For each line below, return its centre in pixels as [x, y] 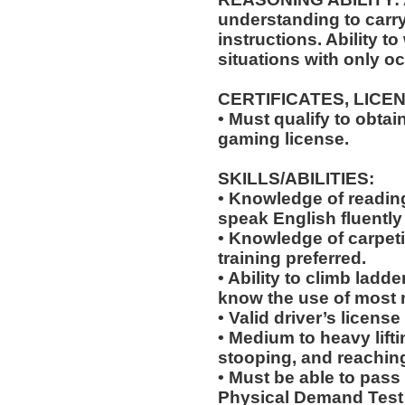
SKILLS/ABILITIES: [296, 179]
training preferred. [292, 259]
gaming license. [283, 139]
